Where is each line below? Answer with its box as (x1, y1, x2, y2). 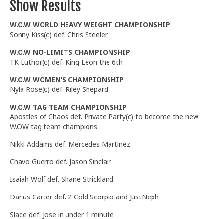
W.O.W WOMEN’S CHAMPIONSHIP (10, 74, 124, 84)
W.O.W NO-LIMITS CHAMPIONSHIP (10, 47, 130, 57)
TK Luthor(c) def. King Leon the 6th (10, 57, 123, 66)
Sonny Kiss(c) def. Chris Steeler (10, 29, 108, 39)
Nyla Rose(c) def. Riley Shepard (10, 84, 108, 94)
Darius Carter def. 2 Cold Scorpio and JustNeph (10, 192, 159, 201)
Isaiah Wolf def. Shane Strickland (10, 174, 113, 184)
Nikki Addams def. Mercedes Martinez (10, 139, 130, 149)
